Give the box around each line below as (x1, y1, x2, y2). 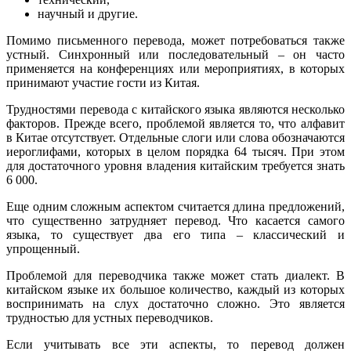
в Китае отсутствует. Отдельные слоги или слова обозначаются (6, 131, 345, 145)
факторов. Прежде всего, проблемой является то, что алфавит (6, 117, 345, 131)
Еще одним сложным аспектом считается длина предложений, (6, 200, 345, 214)
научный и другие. (38, 7, 138, 21)
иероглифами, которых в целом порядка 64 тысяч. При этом (6, 145, 345, 159)
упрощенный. (6, 242, 80, 256)
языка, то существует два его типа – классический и (6, 228, 345, 242)
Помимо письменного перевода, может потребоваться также (6, 34, 345, 48)
